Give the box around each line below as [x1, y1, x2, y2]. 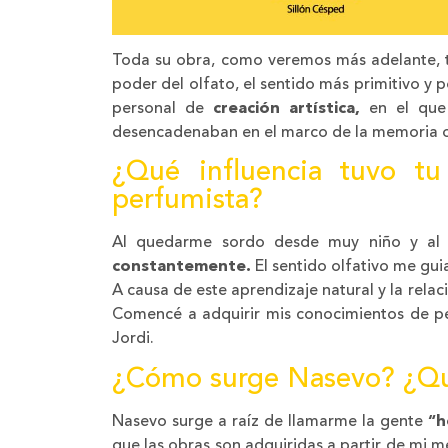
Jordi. [112, 331, 154, 348]
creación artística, [213, 100, 370, 117]
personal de [112, 100, 214, 117]
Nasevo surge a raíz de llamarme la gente [112, 413, 429, 430]
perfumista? [112, 187, 263, 216]
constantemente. [112, 259, 251, 276]
